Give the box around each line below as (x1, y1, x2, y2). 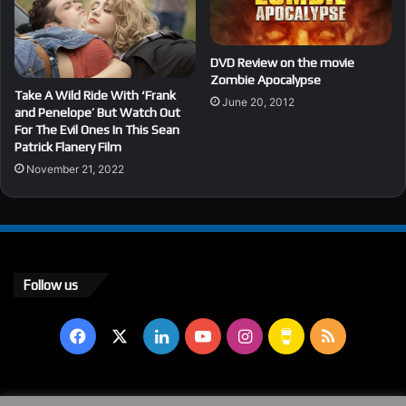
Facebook (86, 325, 162, 345)
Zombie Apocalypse (210, 72, 321, 88)
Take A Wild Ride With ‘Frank (14, 87, 176, 102)
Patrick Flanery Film (14, 139, 121, 154)
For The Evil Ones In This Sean (14, 121, 179, 137)
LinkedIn (168, 325, 234, 345)
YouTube (211, 325, 277, 345)
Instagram (251, 325, 330, 345)
